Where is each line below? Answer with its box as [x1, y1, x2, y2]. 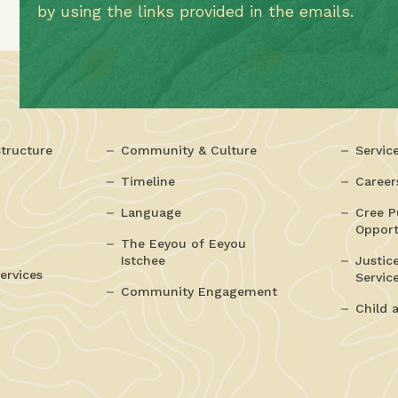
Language [121, 205, 182, 219]
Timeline [121, 174, 176, 188]
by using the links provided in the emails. [37, 2, 354, 20]
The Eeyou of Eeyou [121, 236, 247, 251]
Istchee [121, 253, 166, 267]
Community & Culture [121, 143, 258, 157]
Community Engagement [121, 284, 278, 298]
